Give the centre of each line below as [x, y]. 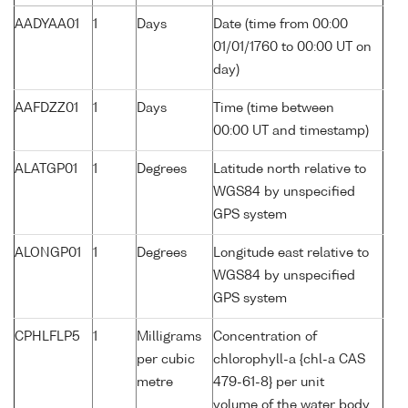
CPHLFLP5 [47, 337]
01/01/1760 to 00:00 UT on [292, 48]
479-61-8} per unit [269, 383]
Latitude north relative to [290, 170]
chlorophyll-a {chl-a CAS [289, 360]
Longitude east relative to [291, 254]
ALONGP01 [48, 254]
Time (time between [274, 109]
